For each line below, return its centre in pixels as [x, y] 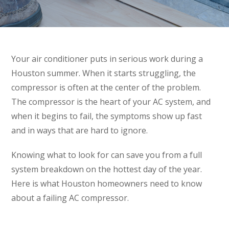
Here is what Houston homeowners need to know [107, 183]
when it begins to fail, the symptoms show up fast [107, 116]
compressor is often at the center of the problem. [106, 87]
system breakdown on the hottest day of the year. [107, 169]
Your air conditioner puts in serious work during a [107, 59]
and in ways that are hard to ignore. [80, 130]
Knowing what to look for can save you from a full [107, 155]
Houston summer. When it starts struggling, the [104, 73]
